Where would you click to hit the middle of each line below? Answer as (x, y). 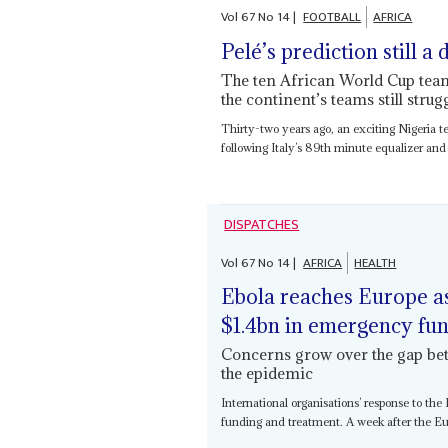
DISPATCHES (262, 224)
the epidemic (267, 373)
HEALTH (375, 262)
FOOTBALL (332, 16)
